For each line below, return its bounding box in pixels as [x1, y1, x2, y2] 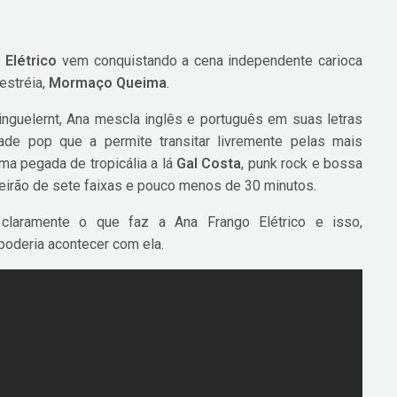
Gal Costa [175, 154, 242, 172]
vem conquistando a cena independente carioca [57, 51, 362, 69]
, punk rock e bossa [241, 154, 362, 172]
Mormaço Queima [49, 74, 167, 91]
